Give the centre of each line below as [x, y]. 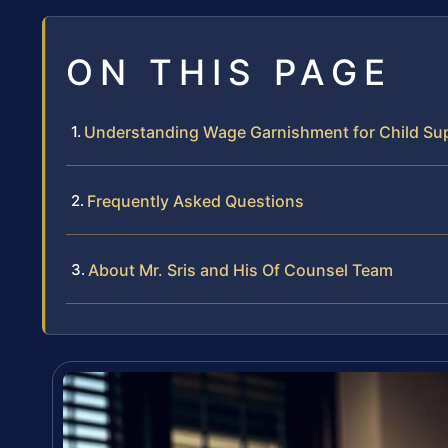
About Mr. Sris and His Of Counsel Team [240, 269]
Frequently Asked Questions [195, 200]
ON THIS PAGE [229, 71]
